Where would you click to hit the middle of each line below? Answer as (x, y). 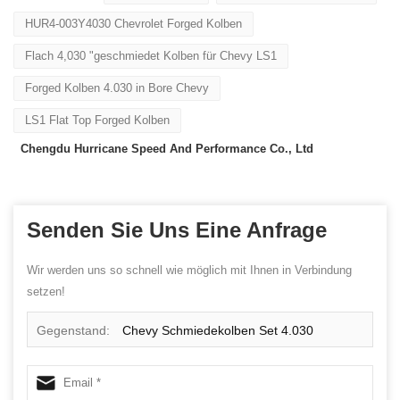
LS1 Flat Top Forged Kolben (97, 120)
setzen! (46, 291)
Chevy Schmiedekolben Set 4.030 (218, 330)
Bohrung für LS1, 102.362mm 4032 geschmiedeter (180, 366)
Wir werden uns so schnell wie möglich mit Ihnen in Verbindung (189, 270)
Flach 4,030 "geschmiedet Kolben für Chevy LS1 (151, 55)
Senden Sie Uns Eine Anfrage (177, 229)
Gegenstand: (75, 330)
